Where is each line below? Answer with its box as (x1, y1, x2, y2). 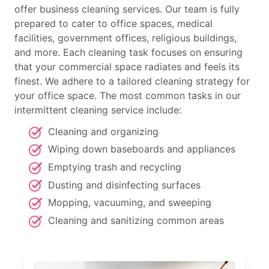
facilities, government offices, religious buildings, (14, 31, 237, 44)
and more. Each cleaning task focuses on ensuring (14, 46, 243, 58)
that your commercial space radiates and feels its (14, 60, 240, 73)
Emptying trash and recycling (48, 160, 181, 173)
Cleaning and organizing (48, 125, 159, 138)
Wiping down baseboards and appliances (48, 143, 235, 156)
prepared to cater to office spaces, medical (14, 17, 213, 29)
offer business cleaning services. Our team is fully (14, 2, 240, 15)
